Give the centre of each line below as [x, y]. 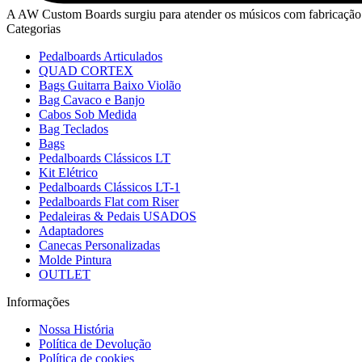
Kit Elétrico [68, 172]
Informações [38, 301]
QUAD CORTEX [86, 70]
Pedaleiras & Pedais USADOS [118, 216]
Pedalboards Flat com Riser [109, 201]
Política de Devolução [95, 343]
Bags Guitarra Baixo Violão [110, 85]
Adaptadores [71, 230]
